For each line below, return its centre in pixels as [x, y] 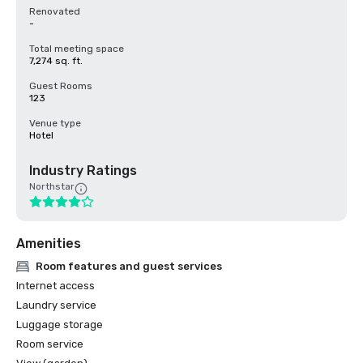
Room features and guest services [129, 266]
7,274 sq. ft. [56, 61]
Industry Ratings [83, 171]
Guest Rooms [61, 86]
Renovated [55, 11]
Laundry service [56, 305]
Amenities [49, 243]
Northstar [52, 186]
